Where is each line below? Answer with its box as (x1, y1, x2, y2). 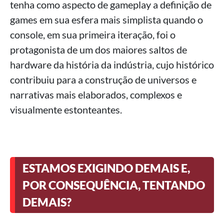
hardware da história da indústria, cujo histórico (10, 58, 214, 71)
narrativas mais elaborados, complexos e (10, 88, 182, 101)
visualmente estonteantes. (10, 103, 122, 116)
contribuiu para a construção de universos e (10, 73, 196, 86)
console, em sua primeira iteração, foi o (10, 28, 175, 41)
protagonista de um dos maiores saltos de (10, 43, 187, 56)
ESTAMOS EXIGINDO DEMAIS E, (22, 161, 190, 175)
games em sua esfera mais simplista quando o (10, 13, 203, 26)
